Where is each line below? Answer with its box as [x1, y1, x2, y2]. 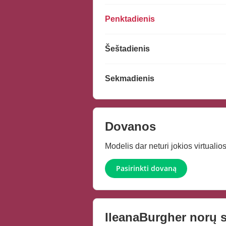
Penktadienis [105, 15, 155, 24]
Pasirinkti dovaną [116, 163, 177, 174]
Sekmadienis [105, 74, 154, 83]
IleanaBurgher [105, 210, 186, 224]
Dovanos [105, 120, 156, 134]
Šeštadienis [105, 44, 150, 53]
